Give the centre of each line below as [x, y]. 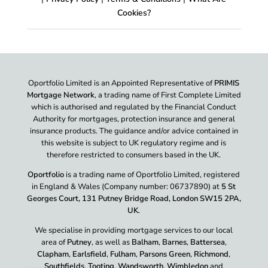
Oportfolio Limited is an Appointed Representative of [121, 83]
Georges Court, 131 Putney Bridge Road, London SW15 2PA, [134, 198]
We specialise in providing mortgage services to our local [134, 230]
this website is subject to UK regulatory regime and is [134, 143]
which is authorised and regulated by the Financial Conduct [134, 107]
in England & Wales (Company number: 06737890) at [127, 186]
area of [54, 242]
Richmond [211, 254]
